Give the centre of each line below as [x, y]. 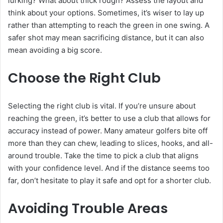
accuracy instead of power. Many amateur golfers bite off [108, 131]
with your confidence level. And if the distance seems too [109, 168]
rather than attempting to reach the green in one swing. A [109, 25]
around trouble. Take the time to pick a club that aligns [103, 156]
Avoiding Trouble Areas [88, 209]
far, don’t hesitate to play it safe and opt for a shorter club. [110, 181]
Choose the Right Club [84, 78]
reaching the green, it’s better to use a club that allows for [109, 118]
